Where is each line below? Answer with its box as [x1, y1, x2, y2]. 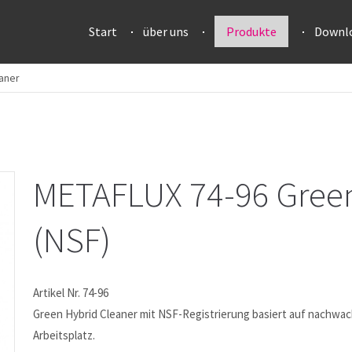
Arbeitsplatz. [33, 328, 96, 343]
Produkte [226, 24, 277, 39]
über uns [143, 24, 189, 39]
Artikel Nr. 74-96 [33, 285, 109, 300]
